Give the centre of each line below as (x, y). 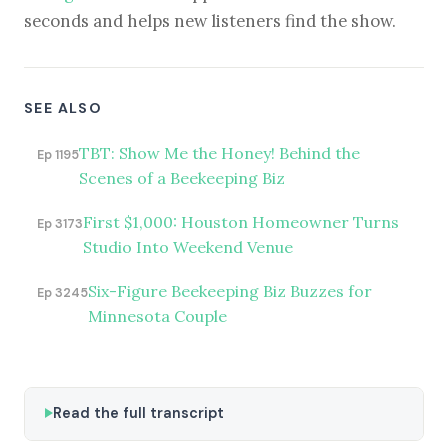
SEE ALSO (63, 108)
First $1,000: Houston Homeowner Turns (240, 221)
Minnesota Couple (157, 315)
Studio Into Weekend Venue (187, 246)
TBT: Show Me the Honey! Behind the (219, 152)
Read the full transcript (138, 412)
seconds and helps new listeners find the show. (210, 21)
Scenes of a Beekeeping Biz (181, 177)
